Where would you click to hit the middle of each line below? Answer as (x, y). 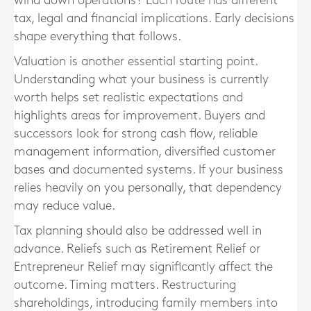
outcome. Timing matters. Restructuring (125, 285)
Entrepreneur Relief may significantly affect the (143, 267)
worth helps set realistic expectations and (128, 98)
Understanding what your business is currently (141, 79)
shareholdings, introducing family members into (146, 303)
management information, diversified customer (145, 152)
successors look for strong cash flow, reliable (136, 134)
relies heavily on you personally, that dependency (148, 188)
